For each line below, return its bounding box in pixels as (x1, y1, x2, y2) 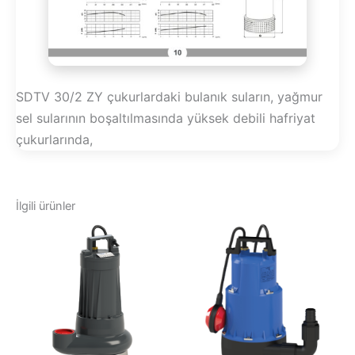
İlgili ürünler (16, 199, 75, 214)
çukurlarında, (16, 131, 93, 147)
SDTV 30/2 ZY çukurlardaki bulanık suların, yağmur (16, 88, 323, 105)
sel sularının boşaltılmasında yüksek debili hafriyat (16, 109, 315, 126)
